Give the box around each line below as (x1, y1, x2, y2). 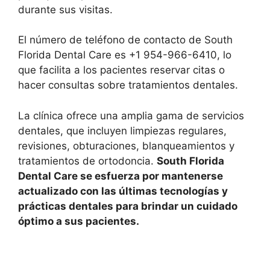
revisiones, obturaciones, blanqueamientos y (18, 139, 234, 152)
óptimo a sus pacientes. (18, 215, 139, 227)
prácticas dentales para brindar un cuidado (18, 199, 237, 212)
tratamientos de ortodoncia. (18, 154, 157, 167)
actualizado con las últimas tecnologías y (18, 184, 228, 197)
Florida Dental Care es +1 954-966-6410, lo (18, 49, 231, 61)
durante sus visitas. (18, 3, 113, 16)
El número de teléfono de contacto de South (18, 34, 233, 46)
